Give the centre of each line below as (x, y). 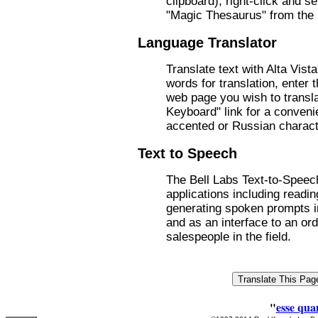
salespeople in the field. (229, 237)
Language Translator (207, 42)
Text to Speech (187, 153)
